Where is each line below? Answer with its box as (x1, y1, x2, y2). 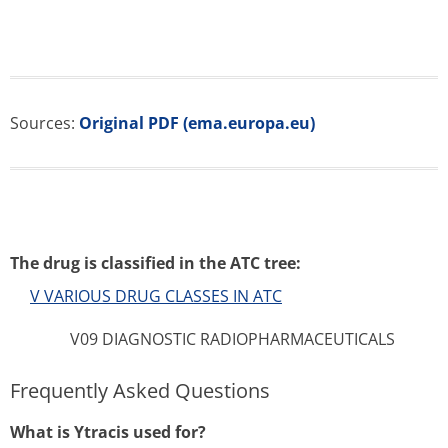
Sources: (10, 112, 79, 134)
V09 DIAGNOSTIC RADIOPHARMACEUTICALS (70, 328, 395, 350)
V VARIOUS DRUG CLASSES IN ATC (30, 285, 282, 307)
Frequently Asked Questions (10, 377, 270, 404)
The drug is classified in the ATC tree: (10, 252, 301, 274)
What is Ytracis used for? (10, 421, 206, 443)
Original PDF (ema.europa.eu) (79, 112, 315, 134)
